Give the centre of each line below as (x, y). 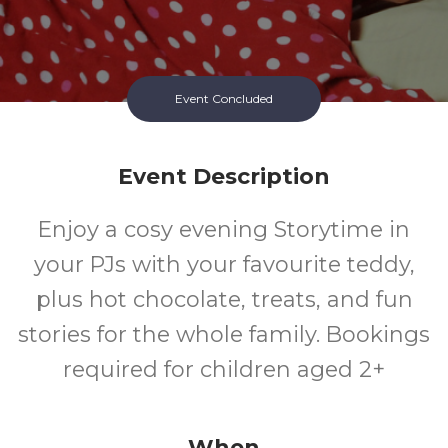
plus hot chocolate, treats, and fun (224, 299)
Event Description (224, 176)
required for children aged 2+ (224, 369)
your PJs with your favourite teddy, (224, 264)
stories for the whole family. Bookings (224, 334)
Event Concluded (224, 98)
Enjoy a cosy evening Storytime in (224, 229)
